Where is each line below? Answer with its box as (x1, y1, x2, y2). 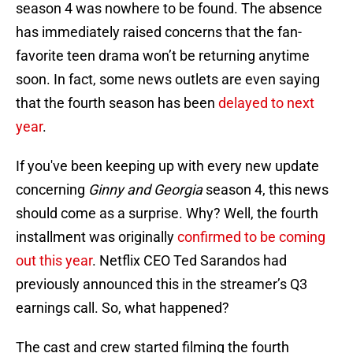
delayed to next (218, 95, 314, 112)
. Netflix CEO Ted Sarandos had (92, 252, 287, 269)
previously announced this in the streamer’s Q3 (16, 276, 307, 293)
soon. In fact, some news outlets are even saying (16, 71, 320, 88)
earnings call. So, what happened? (16, 299, 229, 317)
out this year (16, 252, 92, 269)
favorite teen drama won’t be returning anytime (16, 47, 310, 65)
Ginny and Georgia (88, 181, 206, 199)
